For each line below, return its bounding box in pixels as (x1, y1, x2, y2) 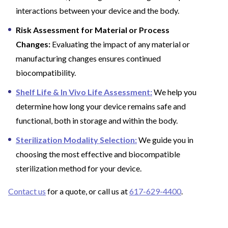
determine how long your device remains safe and (16, 101, 186, 111)
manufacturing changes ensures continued (16, 53, 161, 63)
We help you (154, 87, 196, 97)
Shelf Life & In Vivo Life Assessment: (16, 87, 152, 97)
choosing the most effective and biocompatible (16, 149, 180, 159)
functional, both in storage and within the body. (16, 116, 178, 125)
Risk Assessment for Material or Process (16, 25, 169, 35)
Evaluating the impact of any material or (50, 39, 190, 49)
